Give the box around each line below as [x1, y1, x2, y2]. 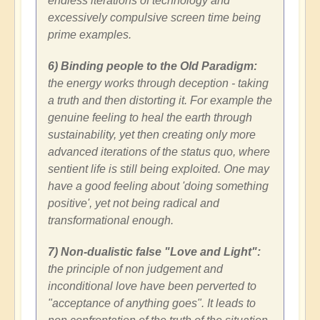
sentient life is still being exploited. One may [48, 163, 269, 176]
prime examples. [48, 29, 131, 41]
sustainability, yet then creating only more [48, 129, 256, 141]
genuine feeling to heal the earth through [48, 111, 252, 124]
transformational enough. [48, 214, 174, 227]
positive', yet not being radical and [48, 197, 219, 210]
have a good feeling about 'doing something [48, 180, 269, 193]
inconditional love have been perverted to [48, 280, 256, 293]
